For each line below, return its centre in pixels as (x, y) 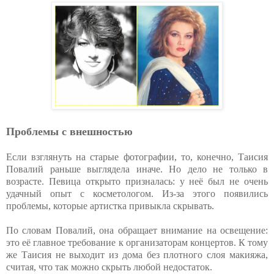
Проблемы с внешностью (69, 132)
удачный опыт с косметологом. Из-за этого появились (137, 194)
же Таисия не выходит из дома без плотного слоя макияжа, (137, 255)
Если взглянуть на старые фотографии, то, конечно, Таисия (137, 157)
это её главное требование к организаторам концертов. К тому (137, 243)
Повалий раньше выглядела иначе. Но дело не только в (137, 169)
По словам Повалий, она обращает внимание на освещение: (137, 231)
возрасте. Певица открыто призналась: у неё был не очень (137, 182)
